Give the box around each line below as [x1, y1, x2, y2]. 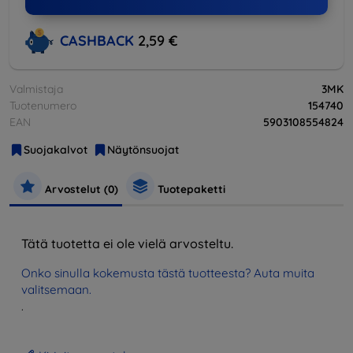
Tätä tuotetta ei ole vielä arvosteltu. [21, 235, 233, 251]
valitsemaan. [21, 281, 91, 297]
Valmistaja [9, 81, 63, 96]
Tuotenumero [9, 98, 76, 113]
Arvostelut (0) [42, 181, 118, 195]
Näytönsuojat [107, 142, 179, 157]
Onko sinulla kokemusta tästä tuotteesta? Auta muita [21, 265, 314, 281]
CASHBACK [60, 31, 138, 50]
